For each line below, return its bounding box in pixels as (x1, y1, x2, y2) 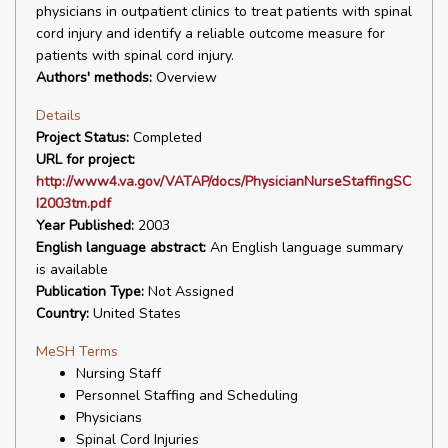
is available (36, 260, 108, 279)
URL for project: (36, 150, 135, 169)
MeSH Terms (36, 341, 118, 361)
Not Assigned (144, 282, 234, 301)
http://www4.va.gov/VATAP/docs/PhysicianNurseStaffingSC (36, 172, 411, 191)
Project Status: (36, 128, 129, 147)
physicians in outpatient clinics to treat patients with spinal (36, 2, 412, 21)
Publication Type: (36, 282, 144, 301)
